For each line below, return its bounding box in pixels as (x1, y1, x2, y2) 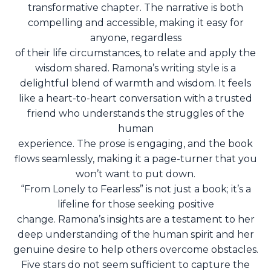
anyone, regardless (90, 32, 181, 44)
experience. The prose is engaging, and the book (18, 138, 253, 150)
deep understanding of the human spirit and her (17, 229, 254, 241)
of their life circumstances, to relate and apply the (15, 47, 256, 59)
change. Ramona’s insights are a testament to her (16, 214, 255, 226)
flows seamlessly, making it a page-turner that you (14, 153, 257, 165)
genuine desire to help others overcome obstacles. (13, 244, 258, 256)
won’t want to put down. (76, 168, 195, 180)
